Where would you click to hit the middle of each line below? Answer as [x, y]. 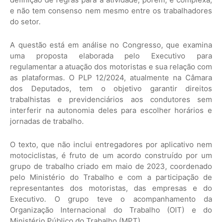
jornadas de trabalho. [47, 121]
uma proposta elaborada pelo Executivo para [111, 56]
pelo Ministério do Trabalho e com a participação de [111, 177]
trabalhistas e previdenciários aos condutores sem [111, 100]
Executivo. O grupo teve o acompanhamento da [111, 199]
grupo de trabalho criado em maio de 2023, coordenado [111, 166]
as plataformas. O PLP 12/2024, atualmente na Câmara [111, 78]
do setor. [25, 22]
